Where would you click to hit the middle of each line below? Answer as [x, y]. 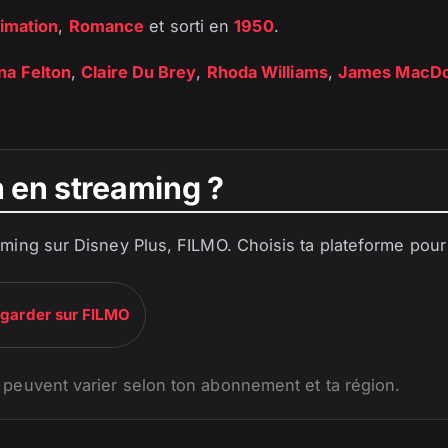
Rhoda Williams [267, 72]
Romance [106, 26]
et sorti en [189, 26]
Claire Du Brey [139, 72]
